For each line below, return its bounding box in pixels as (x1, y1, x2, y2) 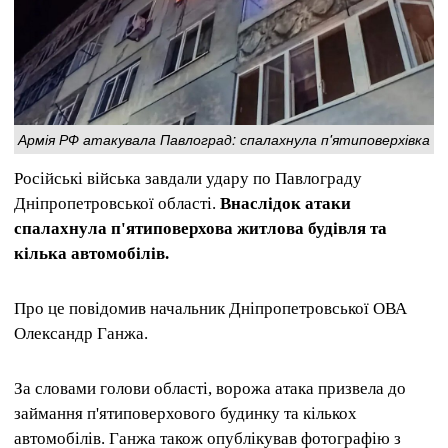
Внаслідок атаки (220, 193, 351, 213)
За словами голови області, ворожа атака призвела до (14, 379, 406, 399)
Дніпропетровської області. (14, 193, 220, 213)
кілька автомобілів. (14, 243, 169, 263)
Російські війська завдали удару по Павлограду (14, 168, 362, 188)
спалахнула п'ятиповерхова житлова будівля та (14, 218, 387, 238)
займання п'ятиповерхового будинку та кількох (14, 404, 357, 424)
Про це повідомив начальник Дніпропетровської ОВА (14, 298, 407, 318)
